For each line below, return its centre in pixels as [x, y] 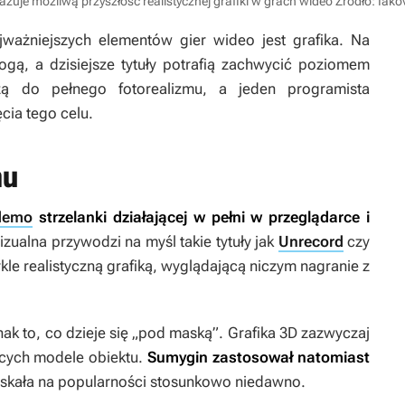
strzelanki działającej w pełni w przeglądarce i [202, 217]
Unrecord [311, 242]
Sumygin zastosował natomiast [259, 358]
